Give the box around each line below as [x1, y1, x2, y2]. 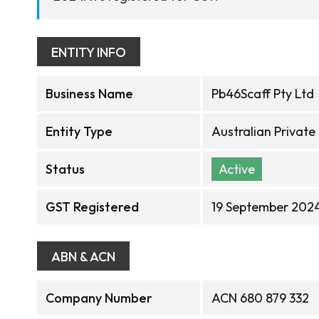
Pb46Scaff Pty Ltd [211, 85, 314, 102]
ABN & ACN [51, 249, 115, 265]
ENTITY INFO [51, 44, 126, 61]
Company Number [46, 290, 152, 306]
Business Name [46, 85, 133, 102]
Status [46, 161, 85, 177]
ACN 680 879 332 [211, 290, 309, 306]
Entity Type [46, 123, 113, 140]
